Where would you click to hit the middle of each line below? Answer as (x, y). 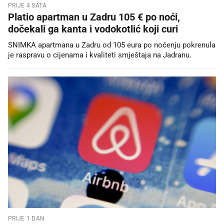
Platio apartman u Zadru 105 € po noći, (94, 17)
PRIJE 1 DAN (26, 218)
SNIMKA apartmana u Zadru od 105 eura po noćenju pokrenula (112, 45)
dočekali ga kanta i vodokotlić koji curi (93, 29)
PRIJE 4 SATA (27, 6)
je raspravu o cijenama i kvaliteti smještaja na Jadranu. (100, 55)
